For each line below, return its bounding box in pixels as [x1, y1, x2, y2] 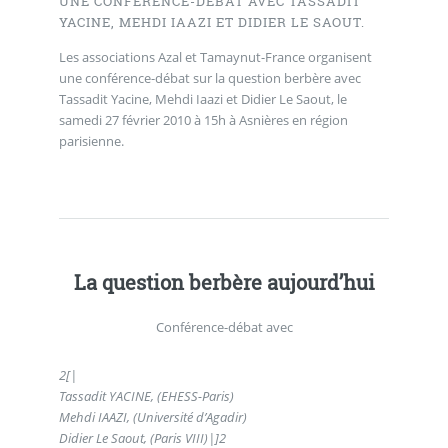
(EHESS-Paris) [156, 386, 234, 405]
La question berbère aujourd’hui [73, 268, 375, 295]
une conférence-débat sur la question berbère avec [58, 68, 361, 87]
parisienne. [58, 131, 124, 150]
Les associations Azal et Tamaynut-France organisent [58, 47, 372, 66]
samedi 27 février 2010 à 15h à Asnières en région [58, 110, 348, 129]
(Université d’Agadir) [132, 407, 247, 426]
